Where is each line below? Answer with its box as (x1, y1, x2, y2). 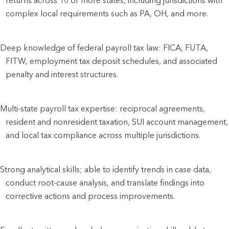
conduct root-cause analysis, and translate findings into (6, 177, 205, 188)
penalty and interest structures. (6, 69, 119, 79)
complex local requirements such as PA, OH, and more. (6, 8, 209, 18)
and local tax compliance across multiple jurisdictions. (6, 130, 201, 140)
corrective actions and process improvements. (6, 191, 175, 201)
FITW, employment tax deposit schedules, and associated (6, 56, 218, 66)
